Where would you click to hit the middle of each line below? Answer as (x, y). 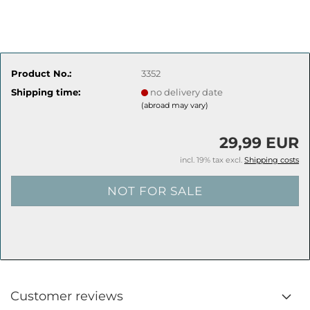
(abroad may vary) (175, 105)
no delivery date (187, 92)
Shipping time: (46, 92)
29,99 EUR (259, 143)
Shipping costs (272, 160)
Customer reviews (67, 296)
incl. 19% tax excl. (212, 160)
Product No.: (41, 73)
